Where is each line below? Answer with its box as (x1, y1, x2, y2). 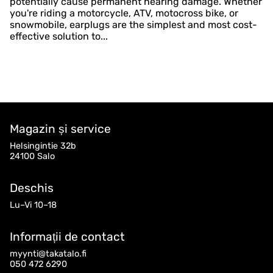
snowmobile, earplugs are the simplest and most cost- (10, 19, 257, 31)
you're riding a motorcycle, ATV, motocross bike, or (10, 7, 238, 19)
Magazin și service (10, 122, 111, 136)
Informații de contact (10, 230, 125, 244)
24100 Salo (10, 151, 55, 162)
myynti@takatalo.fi (10, 249, 87, 260)
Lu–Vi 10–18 (10, 200, 57, 211)
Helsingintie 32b (10, 141, 76, 152)
